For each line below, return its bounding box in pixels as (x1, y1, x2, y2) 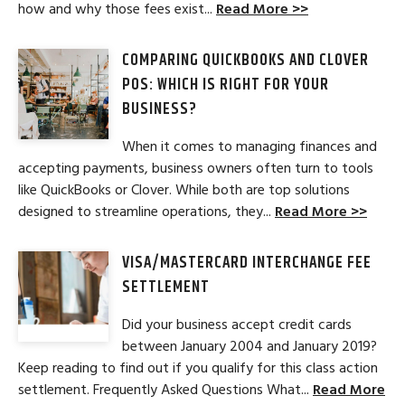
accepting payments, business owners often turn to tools (18, 158, 373, 179)
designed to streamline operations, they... (18, 202, 275, 222)
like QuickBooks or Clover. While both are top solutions (18, 180, 350, 201)
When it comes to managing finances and (122, 137, 377, 157)
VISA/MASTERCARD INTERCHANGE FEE (122, 250, 372, 277)
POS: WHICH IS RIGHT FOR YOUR (122, 72, 329, 99)
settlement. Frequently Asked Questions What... (18, 380, 313, 400)
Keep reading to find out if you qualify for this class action (18, 358, 378, 379)
